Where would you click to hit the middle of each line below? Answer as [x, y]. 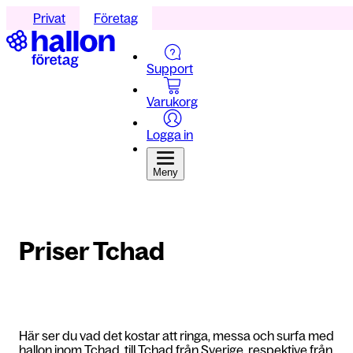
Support [170, 69]
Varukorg [172, 102]
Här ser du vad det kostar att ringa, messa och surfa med [176, 336]
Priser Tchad [92, 251]
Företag [116, 18]
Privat [49, 18]
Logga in [170, 135]
